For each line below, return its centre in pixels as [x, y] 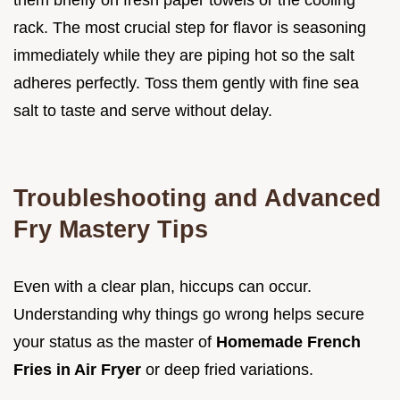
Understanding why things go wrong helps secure [189, 314]
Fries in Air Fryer [79, 369]
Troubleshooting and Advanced [197, 197]
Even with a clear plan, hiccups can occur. [162, 286]
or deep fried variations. [229, 369]
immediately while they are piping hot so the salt [184, 55]
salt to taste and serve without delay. [143, 110]
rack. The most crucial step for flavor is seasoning [190, 27]
